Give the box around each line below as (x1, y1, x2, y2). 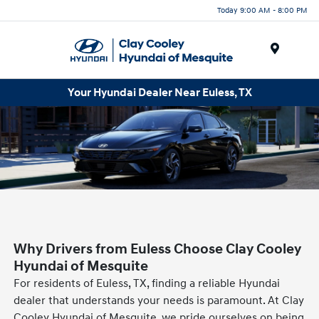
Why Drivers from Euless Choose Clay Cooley (14, 241, 302, 258)
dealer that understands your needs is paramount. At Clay (14, 293, 305, 308)
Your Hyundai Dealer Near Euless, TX (67, 85, 252, 100)
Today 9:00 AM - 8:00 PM (217, 5, 308, 15)
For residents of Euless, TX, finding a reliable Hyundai (14, 276, 281, 291)
